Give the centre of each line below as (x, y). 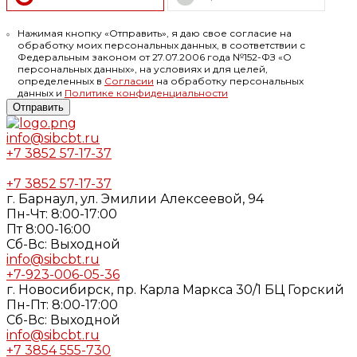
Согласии (129, 81)
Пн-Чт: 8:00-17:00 (62, 214)
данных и (41, 93)
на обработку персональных (228, 81)
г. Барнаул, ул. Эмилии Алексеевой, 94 (135, 199)
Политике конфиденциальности (146, 93)
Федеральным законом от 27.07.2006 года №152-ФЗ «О (154, 57)
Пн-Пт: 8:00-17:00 (62, 305)
